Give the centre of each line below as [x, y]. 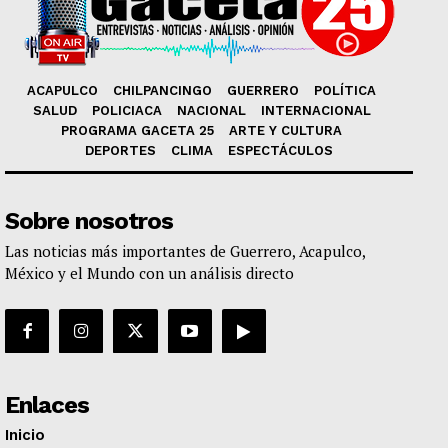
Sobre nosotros [89, 221]
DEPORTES [120, 151]
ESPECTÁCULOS [280, 151]
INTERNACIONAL [315, 111]
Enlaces [47, 405]
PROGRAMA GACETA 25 [137, 131]
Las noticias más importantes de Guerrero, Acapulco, [185, 251]
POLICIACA [126, 111]
